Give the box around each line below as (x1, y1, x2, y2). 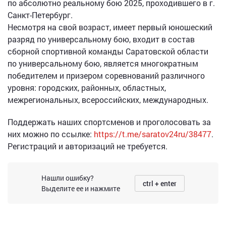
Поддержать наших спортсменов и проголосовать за (8, 117, 211, 127)
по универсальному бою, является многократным (8, 58, 198, 69)
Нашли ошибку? (41, 173, 94, 183)
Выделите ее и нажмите (41, 184, 120, 193)
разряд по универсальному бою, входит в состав (8, 34, 195, 44)
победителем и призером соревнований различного (8, 70, 205, 81)
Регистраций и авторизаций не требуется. (8, 141, 167, 151)
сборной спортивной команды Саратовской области (8, 46, 208, 56)
